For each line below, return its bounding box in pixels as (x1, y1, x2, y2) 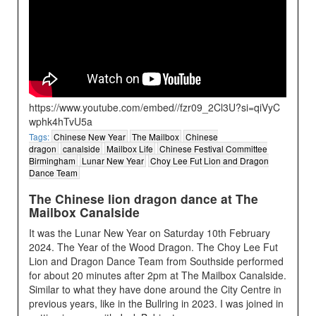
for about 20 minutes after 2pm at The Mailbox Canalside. (29, 268, 287, 283)
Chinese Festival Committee (159, 142, 268, 155)
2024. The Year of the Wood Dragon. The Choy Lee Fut (29, 240, 279, 255)
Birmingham (29, 154, 76, 167)
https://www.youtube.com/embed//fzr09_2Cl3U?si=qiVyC (29, 100, 281, 115)
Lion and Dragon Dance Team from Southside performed (29, 254, 284, 269)
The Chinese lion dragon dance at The (29, 190, 259, 208)
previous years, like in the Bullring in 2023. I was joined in (29, 296, 284, 311)
